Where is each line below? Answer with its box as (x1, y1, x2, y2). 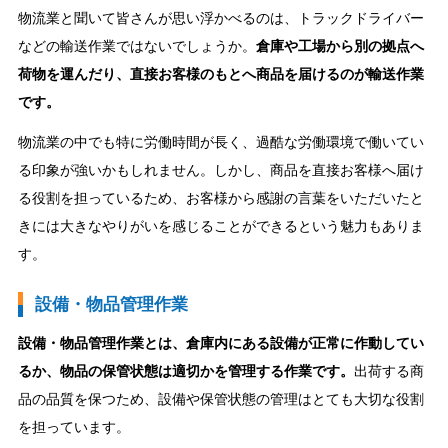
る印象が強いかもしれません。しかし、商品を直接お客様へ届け (17, 162, 424, 179)
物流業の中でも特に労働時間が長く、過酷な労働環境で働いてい (17, 134, 424, 151)
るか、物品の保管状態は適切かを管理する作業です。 (17, 362, 354, 379)
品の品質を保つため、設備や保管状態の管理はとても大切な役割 (17, 390, 424, 407)
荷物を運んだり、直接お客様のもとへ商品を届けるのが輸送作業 (17, 66, 424, 83)
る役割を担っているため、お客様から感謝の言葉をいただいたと (17, 190, 424, 207)
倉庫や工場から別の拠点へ (255, 38, 424, 55)
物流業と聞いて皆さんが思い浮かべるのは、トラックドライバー (17, 10, 424, 27)
